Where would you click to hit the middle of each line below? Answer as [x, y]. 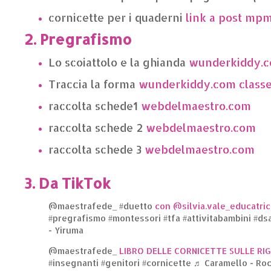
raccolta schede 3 [95, 149]
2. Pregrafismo [78, 39]
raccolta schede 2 [96, 127]
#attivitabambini [217, 218]
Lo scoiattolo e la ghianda [117, 62]
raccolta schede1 [93, 105]
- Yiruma [66, 230]
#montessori [135, 218]
